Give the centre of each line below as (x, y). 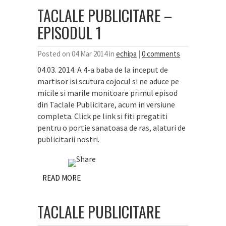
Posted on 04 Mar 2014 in (77, 54)
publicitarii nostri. (71, 139)
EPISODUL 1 (69, 33)
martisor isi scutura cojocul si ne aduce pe (108, 81)
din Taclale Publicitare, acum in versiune (106, 104)
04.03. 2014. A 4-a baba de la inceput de (103, 70)
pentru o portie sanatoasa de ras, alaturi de (111, 128)
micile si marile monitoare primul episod (107, 93)
